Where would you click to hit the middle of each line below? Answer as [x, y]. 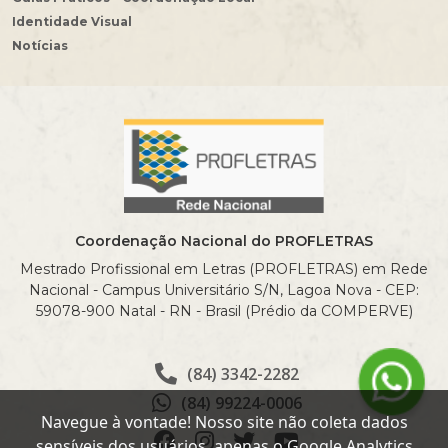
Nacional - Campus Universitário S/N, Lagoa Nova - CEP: [224, 289]
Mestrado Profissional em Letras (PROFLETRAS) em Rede [224, 268]
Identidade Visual [72, 21]
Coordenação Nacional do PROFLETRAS [224, 240]
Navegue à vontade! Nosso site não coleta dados [224, 422]
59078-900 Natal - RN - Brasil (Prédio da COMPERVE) [224, 310]
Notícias [40, 45]
